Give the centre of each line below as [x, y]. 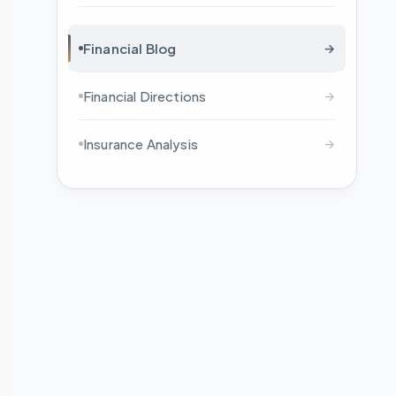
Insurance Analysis [141, 144]
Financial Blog [130, 48]
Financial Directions [145, 96]
